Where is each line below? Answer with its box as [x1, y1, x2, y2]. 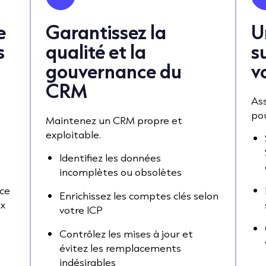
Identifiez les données [59, 150, 161, 164]
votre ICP [59, 202, 103, 217]
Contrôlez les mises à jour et [59, 226, 193, 240]
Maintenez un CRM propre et [46, 113, 182, 127]
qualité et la [46, 39, 146, 64]
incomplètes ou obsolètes [59, 164, 182, 179]
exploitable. [46, 127, 101, 141]
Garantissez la [46, 20, 166, 45]
